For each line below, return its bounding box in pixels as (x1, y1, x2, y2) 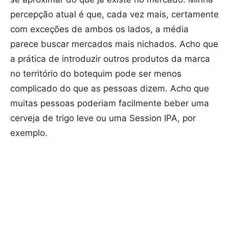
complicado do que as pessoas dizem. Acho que (10, 83, 209, 94)
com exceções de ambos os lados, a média (10, 24, 189, 34)
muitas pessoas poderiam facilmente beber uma (10, 98, 209, 108)
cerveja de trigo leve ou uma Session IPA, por (10, 112, 196, 123)
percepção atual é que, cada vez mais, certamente (10, 9, 219, 19)
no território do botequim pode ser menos (10, 68, 181, 79)
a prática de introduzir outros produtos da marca (10, 53, 210, 64)
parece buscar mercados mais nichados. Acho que (10, 38, 218, 49)
